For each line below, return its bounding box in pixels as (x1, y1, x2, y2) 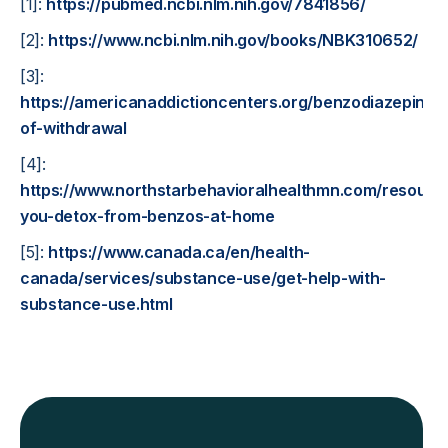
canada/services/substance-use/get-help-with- (20, 268, 386, 288)
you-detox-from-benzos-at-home (20, 206, 275, 226)
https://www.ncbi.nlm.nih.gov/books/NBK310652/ (48, 30, 419, 50)
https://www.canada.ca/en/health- (48, 242, 311, 262)
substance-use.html (20, 294, 173, 314)
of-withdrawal (20, 118, 127, 138)
